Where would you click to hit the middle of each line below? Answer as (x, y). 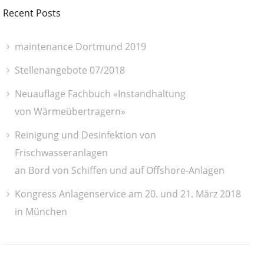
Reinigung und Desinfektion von (85, 135)
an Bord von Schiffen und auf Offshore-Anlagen (120, 170)
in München (41, 211)
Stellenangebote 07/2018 (70, 70)
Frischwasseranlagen (61, 152)
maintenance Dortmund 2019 (80, 46)
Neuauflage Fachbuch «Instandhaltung (100, 93)
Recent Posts (32, 13)
